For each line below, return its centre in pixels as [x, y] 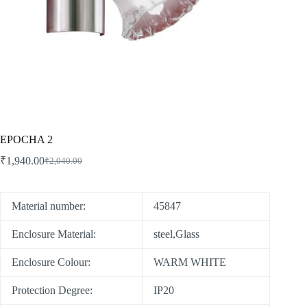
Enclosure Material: [54, 234]
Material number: [49, 206]
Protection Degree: [52, 290]
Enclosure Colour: [51, 262]
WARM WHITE [190, 262]
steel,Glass [176, 234]
